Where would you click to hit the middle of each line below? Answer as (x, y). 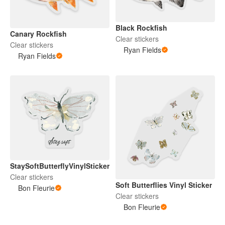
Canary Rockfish (38, 34)
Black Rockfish (141, 28)
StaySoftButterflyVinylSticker (60, 165)
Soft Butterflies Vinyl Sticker (164, 185)
